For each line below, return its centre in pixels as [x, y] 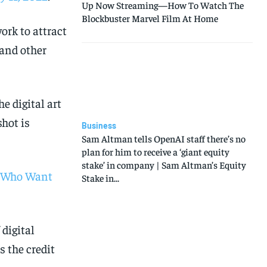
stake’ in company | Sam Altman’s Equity [164, 164]
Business [99, 125]
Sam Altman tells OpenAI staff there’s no [163, 138]
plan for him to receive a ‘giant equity [155, 151]
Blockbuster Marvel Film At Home [150, 18]
